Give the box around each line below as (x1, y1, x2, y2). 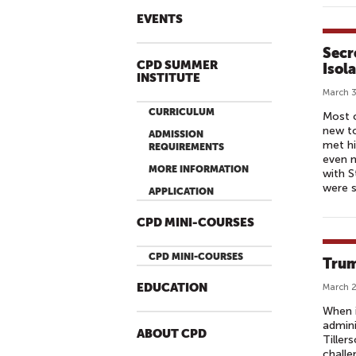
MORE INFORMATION (149, 164, 249, 175)
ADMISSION (149, 129, 203, 140)
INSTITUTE (137, 72, 200, 85)
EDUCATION (137, 281, 207, 295)
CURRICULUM (149, 106, 215, 118)
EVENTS (137, 13, 183, 26)
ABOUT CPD (137, 327, 207, 341)
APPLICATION (149, 186, 214, 197)
